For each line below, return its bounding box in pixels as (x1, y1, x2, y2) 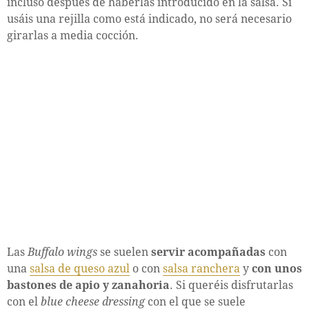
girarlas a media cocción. (7, 28, 139, 42)
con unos (252, 261, 302, 275)
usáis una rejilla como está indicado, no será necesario (7, 12, 292, 26)
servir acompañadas (151, 245, 266, 259)
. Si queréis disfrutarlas (170, 278, 293, 292)
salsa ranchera (163, 261, 240, 275)
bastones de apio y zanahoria (7, 278, 170, 292)
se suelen (97, 245, 151, 259)
